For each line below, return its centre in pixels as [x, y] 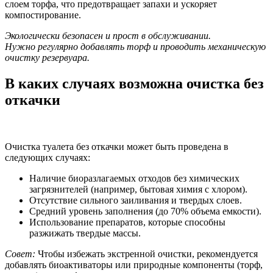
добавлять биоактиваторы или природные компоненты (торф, [134, 265]
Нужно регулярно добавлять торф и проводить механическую [135, 47]
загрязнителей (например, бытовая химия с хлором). [138, 190]
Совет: [20, 254]
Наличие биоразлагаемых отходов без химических [134, 179]
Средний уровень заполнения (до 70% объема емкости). [145, 211]
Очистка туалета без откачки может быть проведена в [117, 147]
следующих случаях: [48, 158]
